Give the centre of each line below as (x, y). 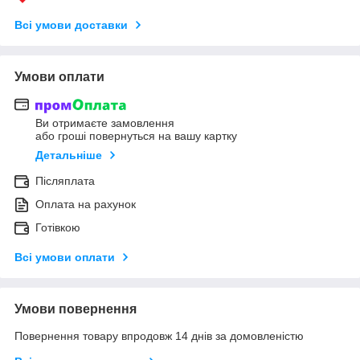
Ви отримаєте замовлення (105, 123)
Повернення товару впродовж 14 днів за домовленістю (159, 336)
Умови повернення (76, 309)
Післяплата (65, 181)
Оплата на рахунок (86, 205)
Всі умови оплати (65, 258)
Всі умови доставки (71, 25)
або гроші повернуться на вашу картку (136, 136)
